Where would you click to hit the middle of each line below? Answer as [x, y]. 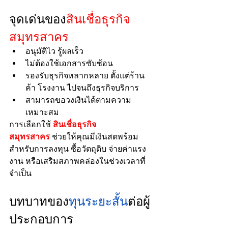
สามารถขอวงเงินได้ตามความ [78, 100]
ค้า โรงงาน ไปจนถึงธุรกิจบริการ [82, 88]
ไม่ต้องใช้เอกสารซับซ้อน [69, 63]
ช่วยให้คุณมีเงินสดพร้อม [94, 137]
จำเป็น [20, 173]
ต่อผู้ [139, 201]
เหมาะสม [42, 112]
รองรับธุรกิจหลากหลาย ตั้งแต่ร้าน [85, 76]
